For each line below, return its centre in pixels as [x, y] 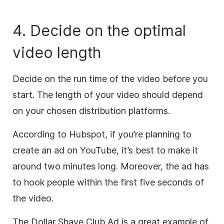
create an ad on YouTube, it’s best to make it [105, 150]
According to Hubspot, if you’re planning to [102, 134]
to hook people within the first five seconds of [108, 182]
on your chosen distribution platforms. [91, 110]
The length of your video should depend [120, 94]
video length [57, 52]
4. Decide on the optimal [99, 30]
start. [25, 94]
